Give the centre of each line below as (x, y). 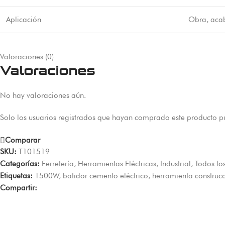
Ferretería (58, 164)
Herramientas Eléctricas (117, 164)
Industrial (176, 164)
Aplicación (24, 20)
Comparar (23, 140)
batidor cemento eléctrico (105, 176)
